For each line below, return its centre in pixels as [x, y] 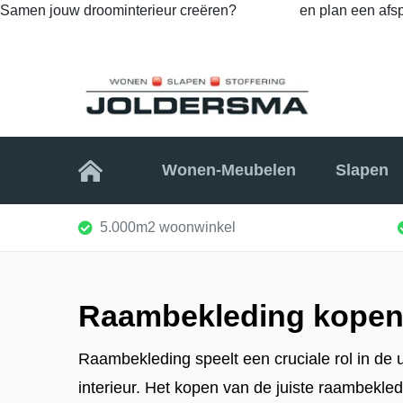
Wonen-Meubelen [229, 170]
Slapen [362, 170]
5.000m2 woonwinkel [168, 227]
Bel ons [270, 10]
